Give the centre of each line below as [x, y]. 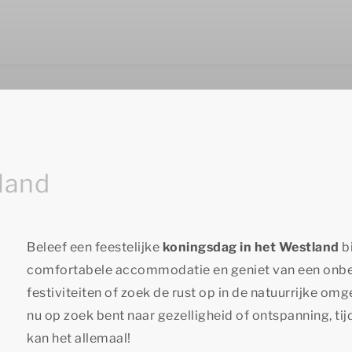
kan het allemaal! [79, 338]
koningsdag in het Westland [251, 247]
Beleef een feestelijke [95, 247]
